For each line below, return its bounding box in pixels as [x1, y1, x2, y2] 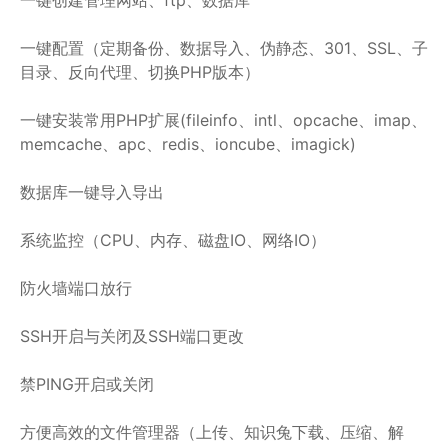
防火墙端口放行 [20, 277, 132, 298]
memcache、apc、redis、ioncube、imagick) [20, 133, 356, 154]
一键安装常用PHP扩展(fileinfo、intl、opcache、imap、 [20, 109, 427, 130]
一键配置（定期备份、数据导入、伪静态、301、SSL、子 [20, 37, 428, 58]
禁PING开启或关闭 [20, 373, 154, 394]
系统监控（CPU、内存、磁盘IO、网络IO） [20, 229, 326, 250]
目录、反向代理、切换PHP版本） [20, 61, 260, 82]
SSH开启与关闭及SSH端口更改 [20, 325, 244, 346]
